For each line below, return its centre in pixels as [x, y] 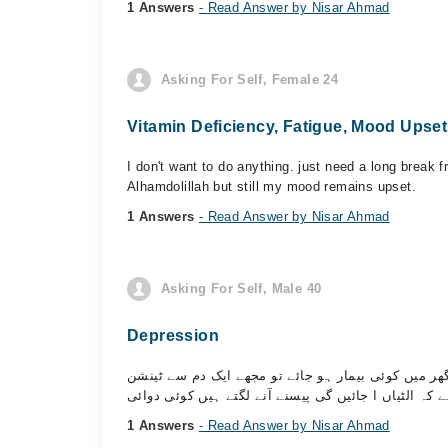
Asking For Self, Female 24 [250, 79]
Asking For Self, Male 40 [241, 288]
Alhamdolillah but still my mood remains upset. [271, 186]
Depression [173, 335]
